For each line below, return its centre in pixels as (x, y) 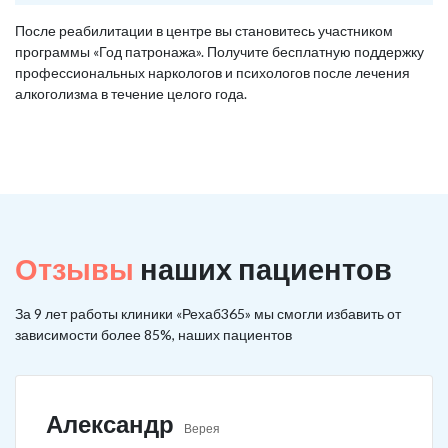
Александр (110, 423)
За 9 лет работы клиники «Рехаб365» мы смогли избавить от (208, 313)
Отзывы (74, 268)
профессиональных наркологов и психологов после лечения (212, 72)
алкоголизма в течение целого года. (131, 93)
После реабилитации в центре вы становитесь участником (204, 30)
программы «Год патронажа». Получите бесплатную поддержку (219, 51)
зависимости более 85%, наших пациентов (153, 334)
